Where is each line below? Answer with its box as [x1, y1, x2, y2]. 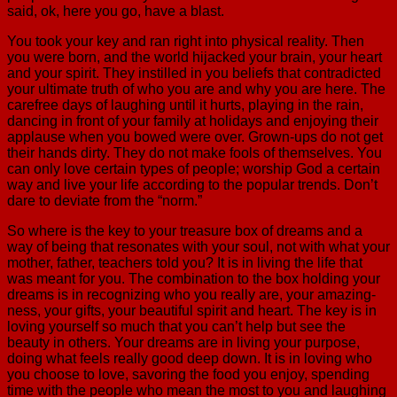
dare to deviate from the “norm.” [7, 192, 202, 208]
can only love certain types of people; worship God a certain [7, 160, 380, 176]
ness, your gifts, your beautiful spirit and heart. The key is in [7, 302, 377, 318]
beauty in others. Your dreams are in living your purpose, [7, 334, 360, 350]
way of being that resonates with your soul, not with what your [7, 238, 390, 254]
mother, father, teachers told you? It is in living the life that [7, 254, 362, 270]
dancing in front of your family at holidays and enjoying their [7, 113, 378, 128]
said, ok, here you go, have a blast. [7, 3, 224, 19]
